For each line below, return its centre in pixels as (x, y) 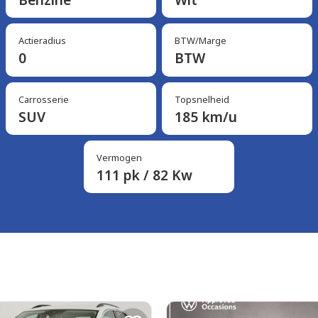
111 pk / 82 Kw (144, 175)
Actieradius (42, 41)
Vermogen (119, 158)
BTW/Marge (200, 41)
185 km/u (205, 116)
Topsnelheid (202, 99)
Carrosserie (43, 99)
